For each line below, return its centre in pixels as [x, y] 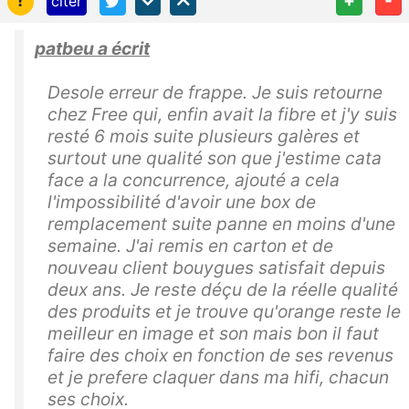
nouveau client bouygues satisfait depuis [216, 267]
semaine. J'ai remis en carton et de [190, 245]
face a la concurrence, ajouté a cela [194, 179]
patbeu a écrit [92, 48]
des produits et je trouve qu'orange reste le [224, 311]
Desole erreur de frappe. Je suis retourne [215, 92]
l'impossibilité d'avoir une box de [182, 201]
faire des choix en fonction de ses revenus [220, 355]
